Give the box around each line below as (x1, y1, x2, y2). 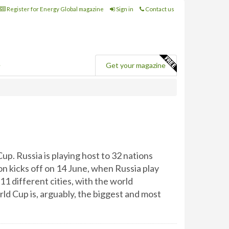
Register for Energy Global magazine (6, 6, 104, 12)
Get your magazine (106, 61, 166, 70)
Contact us (144, 6, 174, 12)
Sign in (115, 6, 133, 12)
